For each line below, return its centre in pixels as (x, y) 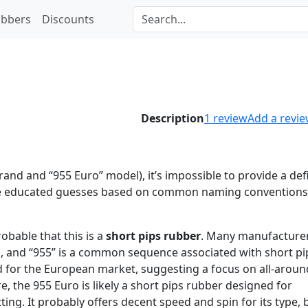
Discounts (68, 19)
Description (173, 118)
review (230, 118)
